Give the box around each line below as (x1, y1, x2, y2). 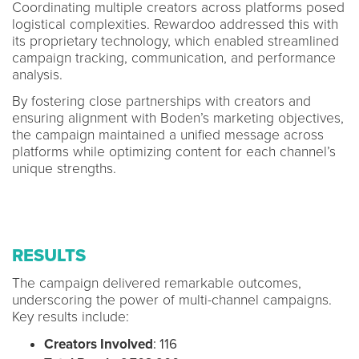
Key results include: (12, 308, 129, 325)
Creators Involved (44, 335, 153, 353)
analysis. (12, 66, 63, 83)
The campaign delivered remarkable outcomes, (12, 274, 301, 292)
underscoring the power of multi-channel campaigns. (12, 291, 332, 309)
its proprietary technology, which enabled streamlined (12, 32, 339, 50)
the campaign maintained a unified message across (12, 126, 324, 143)
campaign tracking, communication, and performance (12, 49, 336, 67)
